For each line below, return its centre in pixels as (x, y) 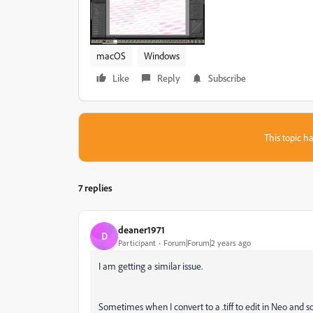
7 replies (95, 187)
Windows (162, 55)
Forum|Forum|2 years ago (207, 243)
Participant (137, 243)
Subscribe (227, 78)
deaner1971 (141, 230)
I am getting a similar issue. (151, 265)
